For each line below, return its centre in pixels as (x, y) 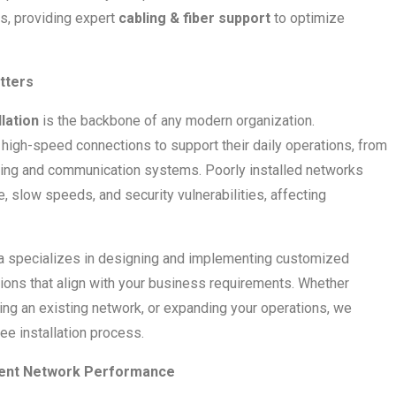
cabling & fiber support (194, 18)
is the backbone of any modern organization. (177, 120)
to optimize (308, 18)
